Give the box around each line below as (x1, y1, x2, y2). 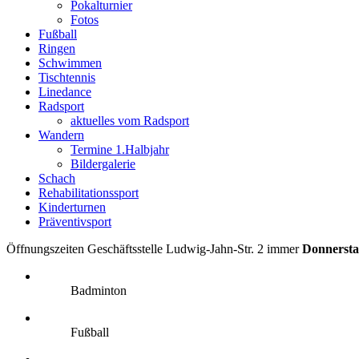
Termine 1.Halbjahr (71, 143, 169, 156)
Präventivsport (38, 215, 111, 228)
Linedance (38, 85, 91, 99)
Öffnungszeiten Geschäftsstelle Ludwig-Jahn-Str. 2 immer (6, 242, 302, 256)
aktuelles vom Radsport (71, 114, 189, 127)
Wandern (38, 128, 84, 142)
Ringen (38, 42, 75, 55)
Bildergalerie (71, 157, 135, 171)
